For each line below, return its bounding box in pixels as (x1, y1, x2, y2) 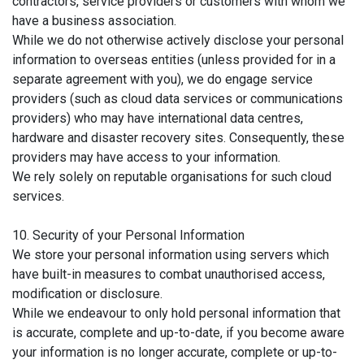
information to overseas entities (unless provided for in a (12, 51, 336, 67)
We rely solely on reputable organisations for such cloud (12, 168, 331, 184)
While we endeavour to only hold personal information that (12, 305, 340, 321)
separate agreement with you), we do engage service (12, 71, 313, 87)
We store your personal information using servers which (12, 246, 329, 262)
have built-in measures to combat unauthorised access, (12, 266, 325, 282)
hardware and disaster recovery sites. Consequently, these (12, 129, 344, 145)
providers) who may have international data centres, (12, 110, 303, 126)
